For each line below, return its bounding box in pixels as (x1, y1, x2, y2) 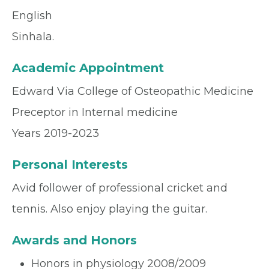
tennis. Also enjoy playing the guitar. (12, 202, 207, 216)
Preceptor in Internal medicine (12, 106, 178, 119)
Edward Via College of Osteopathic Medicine (12, 85, 253, 98)
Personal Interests (12, 157, 128, 172)
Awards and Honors (12, 233, 137, 248)
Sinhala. (12, 30, 54, 44)
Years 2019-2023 (12, 127, 99, 141)
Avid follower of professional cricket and (12, 181, 228, 195)
